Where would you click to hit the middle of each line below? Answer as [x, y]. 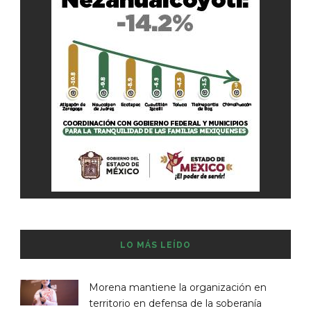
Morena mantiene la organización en [178, 287]
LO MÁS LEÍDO [155, 245]
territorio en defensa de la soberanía [175, 303]
